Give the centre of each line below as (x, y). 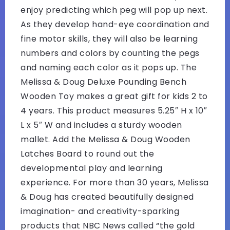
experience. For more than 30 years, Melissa (115, 182)
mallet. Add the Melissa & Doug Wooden (106, 139)
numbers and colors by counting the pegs (110, 53)
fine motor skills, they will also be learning (109, 39)
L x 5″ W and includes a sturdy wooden (101, 125)
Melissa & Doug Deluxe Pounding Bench (103, 82)
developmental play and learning (92, 168)
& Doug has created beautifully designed (107, 197)
